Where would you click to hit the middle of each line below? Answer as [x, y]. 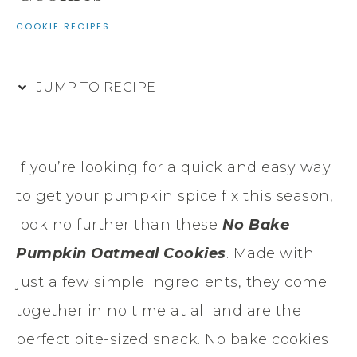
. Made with [270, 253]
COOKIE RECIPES [63, 26]
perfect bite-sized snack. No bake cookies [173, 339]
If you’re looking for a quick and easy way [173, 167]
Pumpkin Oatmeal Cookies [121, 253]
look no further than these [119, 224]
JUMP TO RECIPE [94, 87]
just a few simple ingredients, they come [171, 282]
